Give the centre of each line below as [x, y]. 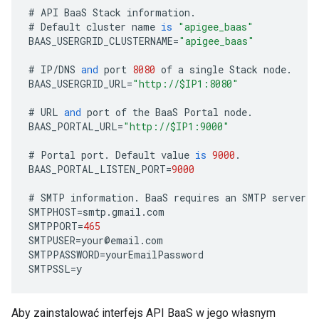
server [289, 198]
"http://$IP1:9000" [176, 126]
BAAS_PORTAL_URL [73, 126]
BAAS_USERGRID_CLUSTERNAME [101, 41]
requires [197, 198]
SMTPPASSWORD [64, 255]
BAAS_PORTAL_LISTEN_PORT [97, 169]
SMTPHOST [53, 212]
